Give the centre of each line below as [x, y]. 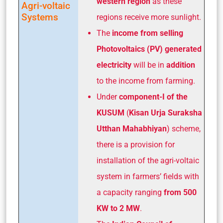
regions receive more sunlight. [149, 17]
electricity [114, 65]
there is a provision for [136, 145]
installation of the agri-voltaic [148, 161]
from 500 [179, 193]
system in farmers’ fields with [148, 177]
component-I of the [153, 97]
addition [181, 65]
